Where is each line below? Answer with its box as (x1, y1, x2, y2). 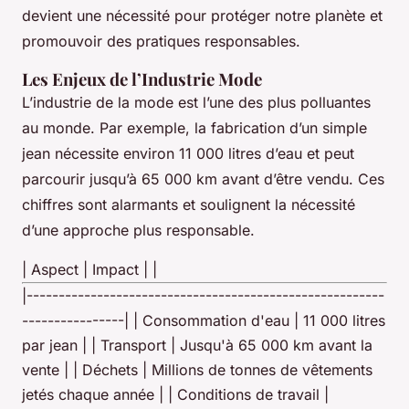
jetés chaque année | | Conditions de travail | (22, 384, 329, 404)
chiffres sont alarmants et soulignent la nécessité (22, 194, 355, 214)
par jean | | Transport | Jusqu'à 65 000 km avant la (22, 335, 372, 354)
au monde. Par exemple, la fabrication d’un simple (22, 118, 367, 137)
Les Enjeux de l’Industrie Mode (22, 67, 262, 90)
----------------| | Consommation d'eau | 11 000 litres (22, 310, 385, 330)
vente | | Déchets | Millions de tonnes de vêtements (22, 360, 372, 379)
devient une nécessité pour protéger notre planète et (22, 5, 383, 25)
